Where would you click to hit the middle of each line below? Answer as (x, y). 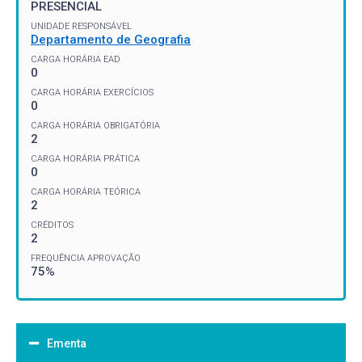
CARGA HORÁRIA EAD (76, 59)
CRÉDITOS (52, 225)
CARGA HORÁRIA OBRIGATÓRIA (95, 125)
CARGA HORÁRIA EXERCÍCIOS (92, 92)
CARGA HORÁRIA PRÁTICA (85, 158)
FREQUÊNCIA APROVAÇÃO (86, 258)
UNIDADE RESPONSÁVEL (81, 26)
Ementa (67, 343)
